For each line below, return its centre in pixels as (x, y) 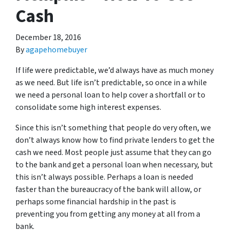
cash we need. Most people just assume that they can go (113, 152)
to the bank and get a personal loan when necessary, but (114, 165)
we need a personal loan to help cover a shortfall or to (110, 95)
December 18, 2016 (48, 37)
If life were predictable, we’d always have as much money (114, 70)
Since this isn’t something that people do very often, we (113, 128)
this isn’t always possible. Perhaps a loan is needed (104, 177)
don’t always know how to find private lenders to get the (115, 140)
